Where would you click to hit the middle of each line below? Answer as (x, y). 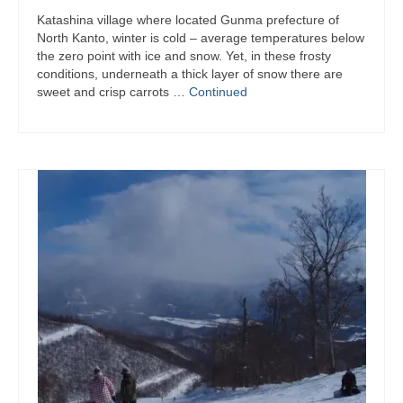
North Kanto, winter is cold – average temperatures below (201, 38)
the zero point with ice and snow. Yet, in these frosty (184, 56)
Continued (218, 92)
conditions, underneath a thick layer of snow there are (190, 74)
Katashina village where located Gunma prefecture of (188, 20)
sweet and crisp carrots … (113, 92)
